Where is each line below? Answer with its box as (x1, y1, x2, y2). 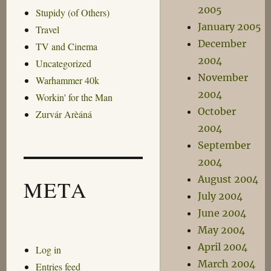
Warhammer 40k (35, 74, 99, 87)
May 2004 (198, 224, 246, 236)
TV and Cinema (35, 40, 97, 53)
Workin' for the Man (35, 91, 113, 104)
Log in (35, 243, 61, 256)
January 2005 (198, 21, 262, 33)
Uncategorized (35, 57, 91, 70)
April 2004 (198, 241, 248, 253)
